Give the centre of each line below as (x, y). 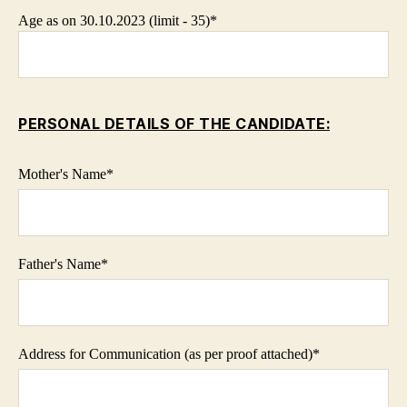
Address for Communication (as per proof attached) (165, 353)
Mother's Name (62, 174)
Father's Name (60, 263)
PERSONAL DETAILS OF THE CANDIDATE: (174, 123)
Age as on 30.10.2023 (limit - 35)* (118, 20)
